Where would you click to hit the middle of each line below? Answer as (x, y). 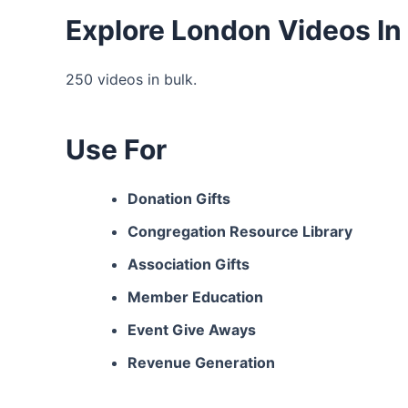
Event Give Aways (192, 330)
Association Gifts (189, 264)
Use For (116, 149)
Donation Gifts (179, 199)
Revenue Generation (201, 362)
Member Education (195, 297)
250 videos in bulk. (131, 79)
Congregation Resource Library (240, 231)
